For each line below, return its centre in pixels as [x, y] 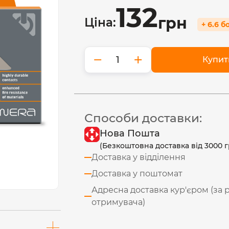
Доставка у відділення [139, 157]
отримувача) [119, 202]
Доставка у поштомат [137, 174]
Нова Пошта [130, 133]
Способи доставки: [143, 118]
